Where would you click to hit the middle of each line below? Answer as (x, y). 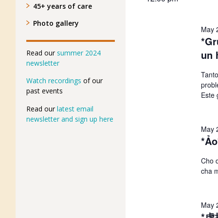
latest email (75, 109)
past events (45, 91)
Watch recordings (54, 81)
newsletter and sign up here (70, 119)
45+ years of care (63, 6)
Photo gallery (56, 23)
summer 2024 (79, 53)
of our (92, 81)
